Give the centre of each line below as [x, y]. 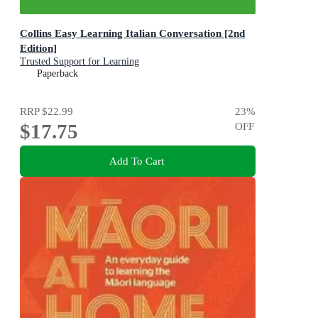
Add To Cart [136, 161]
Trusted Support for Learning [79, 61]
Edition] [38, 48]
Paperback [57, 73]
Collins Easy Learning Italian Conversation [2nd [132, 33]
